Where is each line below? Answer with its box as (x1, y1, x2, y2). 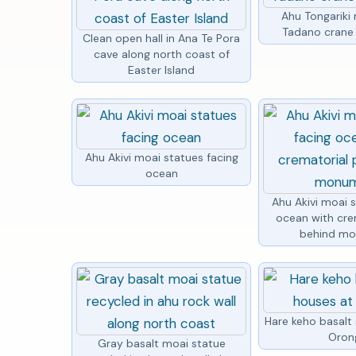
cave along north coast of (93, 46, 230, 61)
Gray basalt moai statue (97, 335, 226, 350)
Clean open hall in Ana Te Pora (83, 30, 241, 45)
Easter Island (128, 62, 195, 77)
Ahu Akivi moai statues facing (84, 149, 238, 164)
